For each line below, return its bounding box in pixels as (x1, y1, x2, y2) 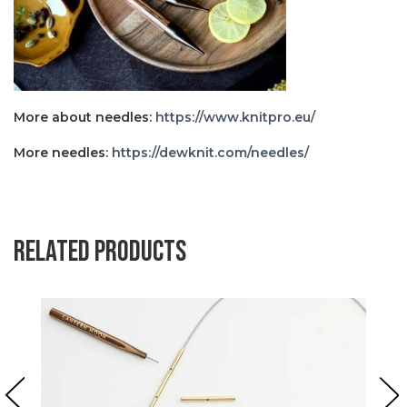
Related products (14, 233, 186, 270)
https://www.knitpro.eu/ (155, 108, 315, 125)
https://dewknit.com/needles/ (112, 144, 309, 161)
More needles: (14, 144, 112, 161)
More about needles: (14, 108, 155, 125)
